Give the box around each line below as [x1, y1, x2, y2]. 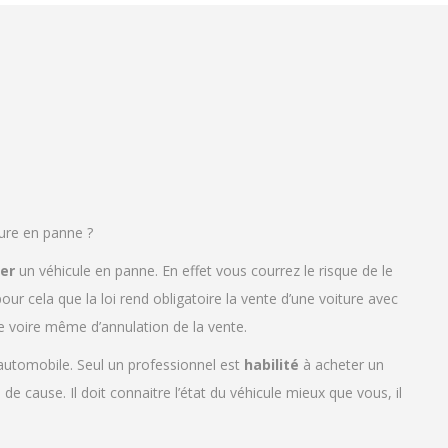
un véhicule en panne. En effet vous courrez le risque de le [15, 261, 393, 281]
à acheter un [299, 355, 384, 375]
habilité [244, 355, 299, 375]
